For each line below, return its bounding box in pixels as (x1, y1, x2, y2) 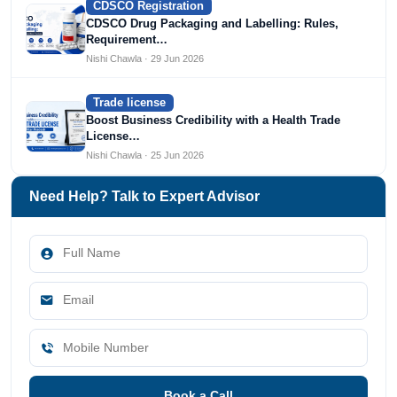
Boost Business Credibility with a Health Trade (86, 113, 340, 128)
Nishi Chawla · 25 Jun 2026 (86, 150, 204, 161)
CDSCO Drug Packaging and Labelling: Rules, (86, 16, 339, 30)
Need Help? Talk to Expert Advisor (29, 189, 260, 205)
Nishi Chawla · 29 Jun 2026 (86, 52, 204, 64)
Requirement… (86, 32, 167, 46)
